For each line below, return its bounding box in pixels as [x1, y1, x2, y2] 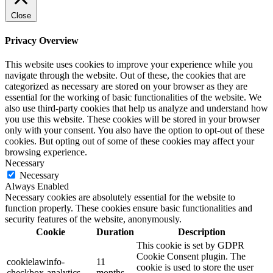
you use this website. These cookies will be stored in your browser [5, 113, 260, 124]
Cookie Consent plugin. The [136, 250, 246, 261]
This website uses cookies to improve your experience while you [5, 58, 253, 69]
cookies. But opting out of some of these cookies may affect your [5, 135, 254, 146]
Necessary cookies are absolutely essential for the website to [5, 191, 235, 202]
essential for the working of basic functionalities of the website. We [5, 91, 261, 102]
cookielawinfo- [7, 256, 65, 267]
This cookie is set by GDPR [136, 239, 244, 250]
